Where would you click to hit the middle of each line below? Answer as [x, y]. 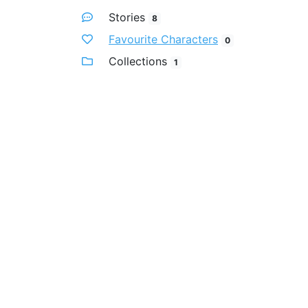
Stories [127, 17]
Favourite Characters [163, 39]
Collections [138, 61]
